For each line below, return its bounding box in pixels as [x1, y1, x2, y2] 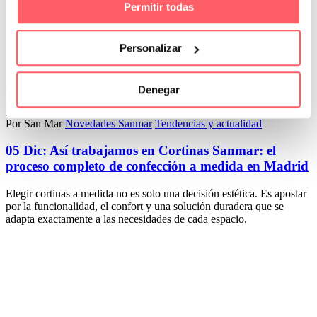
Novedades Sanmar [65, 117, 152, 129]
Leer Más [6, 79, 48, 91]
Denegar [137, 83, 180, 96]
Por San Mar [6, 117, 62, 129]
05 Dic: [6, 143, 50, 158]
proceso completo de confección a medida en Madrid [6, 158, 309, 174]
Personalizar [119, 42, 182, 54]
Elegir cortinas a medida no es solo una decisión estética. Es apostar [6, 188, 306, 200]
